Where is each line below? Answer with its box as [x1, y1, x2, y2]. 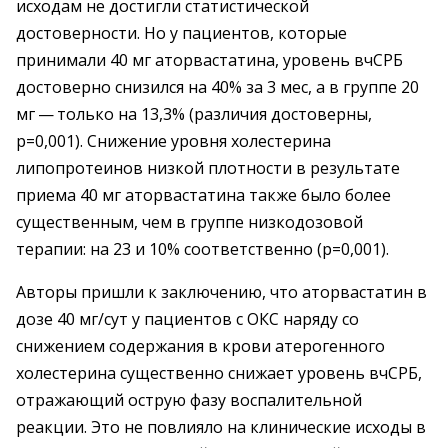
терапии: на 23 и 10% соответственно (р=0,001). [16, 238, 389, 260]
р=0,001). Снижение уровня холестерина [16, 130, 331, 152]
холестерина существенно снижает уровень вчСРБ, [16, 362, 422, 384]
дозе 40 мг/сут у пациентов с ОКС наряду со [16, 308, 359, 330]
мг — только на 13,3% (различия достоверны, [16, 103, 372, 125]
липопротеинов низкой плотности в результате [16, 157, 400, 179]
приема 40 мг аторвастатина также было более [16, 184, 391, 206]
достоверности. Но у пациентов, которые [16, 22, 347, 44]
